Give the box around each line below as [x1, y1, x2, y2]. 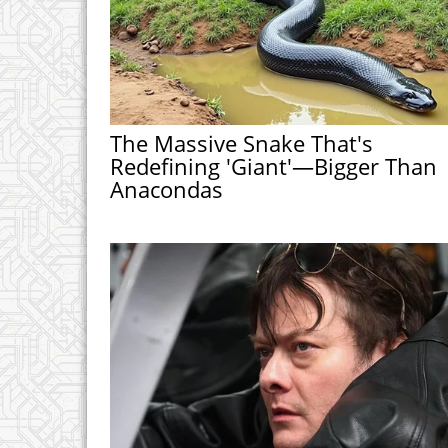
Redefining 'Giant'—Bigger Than [109, 151, 437, 182]
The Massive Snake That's [109, 128, 373, 159]
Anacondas [109, 174, 223, 205]
